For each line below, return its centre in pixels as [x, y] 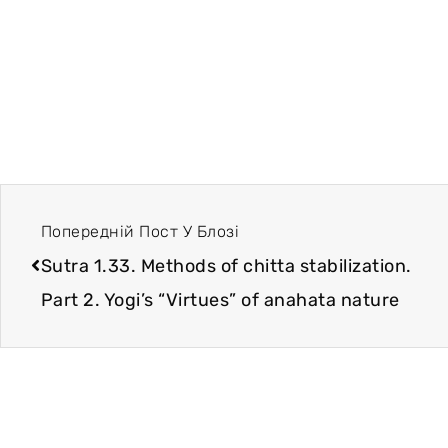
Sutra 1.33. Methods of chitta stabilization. [226, 265]
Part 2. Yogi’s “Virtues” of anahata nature [220, 299]
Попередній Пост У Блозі [139, 231]
